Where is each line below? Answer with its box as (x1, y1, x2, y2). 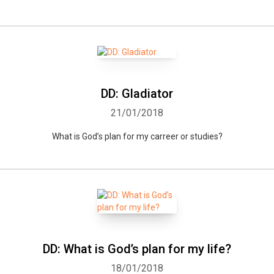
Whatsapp (34, 143, 68, 152)
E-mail (219, 143, 240, 152)
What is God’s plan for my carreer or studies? (51, 131, 223, 141)
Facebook (100, 143, 132, 152)
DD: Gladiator (101, 86, 173, 101)
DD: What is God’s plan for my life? (43, 242, 231, 256)
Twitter (164, 143, 187, 152)
